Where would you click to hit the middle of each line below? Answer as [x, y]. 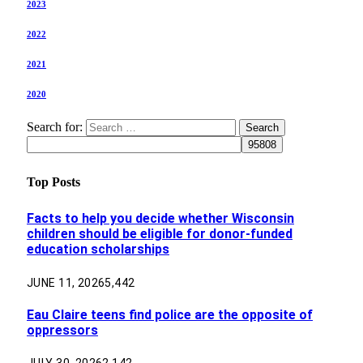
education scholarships [98, 250]
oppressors [62, 330]
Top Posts [53, 181]
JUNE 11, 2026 [66, 282]
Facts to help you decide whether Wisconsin [160, 219]
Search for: [55, 126]
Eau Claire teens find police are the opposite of [170, 314]
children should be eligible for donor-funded [160, 234]
